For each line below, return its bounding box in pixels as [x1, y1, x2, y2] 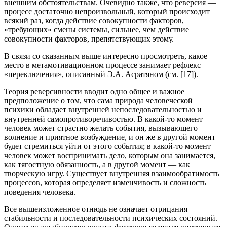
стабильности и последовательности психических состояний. [4, 214, 217, 223]
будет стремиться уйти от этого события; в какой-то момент [4, 142, 211, 151]
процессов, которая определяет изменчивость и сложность [4, 178, 206, 187]
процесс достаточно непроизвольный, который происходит [4, 7, 210, 16]
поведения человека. [4, 187, 75, 197]
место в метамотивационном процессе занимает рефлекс [4, 61, 201, 70]
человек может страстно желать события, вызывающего [4, 124, 198, 133]
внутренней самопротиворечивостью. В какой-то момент [4, 115, 203, 124]
